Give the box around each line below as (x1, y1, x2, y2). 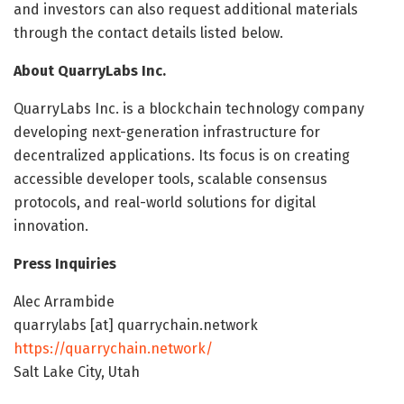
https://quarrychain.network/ (14, 340, 213, 358)
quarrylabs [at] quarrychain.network (14, 317, 258, 335)
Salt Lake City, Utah (14, 363, 140, 381)
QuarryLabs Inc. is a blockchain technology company (14, 100, 364, 118)
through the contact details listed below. (14, 24, 283, 42)
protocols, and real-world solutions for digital (14, 194, 316, 212)
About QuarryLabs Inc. (14, 62, 166, 80)
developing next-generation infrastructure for (14, 124, 320, 142)
